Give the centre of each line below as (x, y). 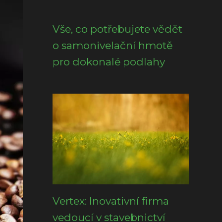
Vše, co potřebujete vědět (117, 29)
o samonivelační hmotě (113, 45)
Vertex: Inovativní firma (111, 201)
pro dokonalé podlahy (109, 62)
